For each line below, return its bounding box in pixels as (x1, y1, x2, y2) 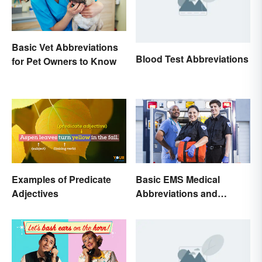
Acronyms (136, 201, 182, 215)
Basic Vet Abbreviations (12, 40, 118, 54)
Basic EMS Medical (136, 173, 220, 187)
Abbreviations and (136, 187, 218, 201)
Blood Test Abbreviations (136, 51, 249, 65)
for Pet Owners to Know (12, 54, 116, 68)
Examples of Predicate (12, 173, 111, 187)
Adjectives (12, 187, 58, 201)
